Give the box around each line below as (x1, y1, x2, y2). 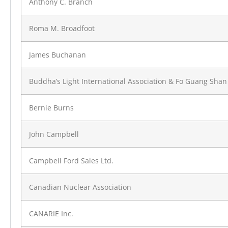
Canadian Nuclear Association (29, 182, 131, 192)
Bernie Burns (29, 103, 74, 113)
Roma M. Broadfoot (29, 23, 95, 34)
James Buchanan (29, 50, 86, 60)
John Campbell (29, 129, 79, 139)
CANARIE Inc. (29, 209, 73, 219)
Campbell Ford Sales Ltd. (29, 156, 113, 166)
